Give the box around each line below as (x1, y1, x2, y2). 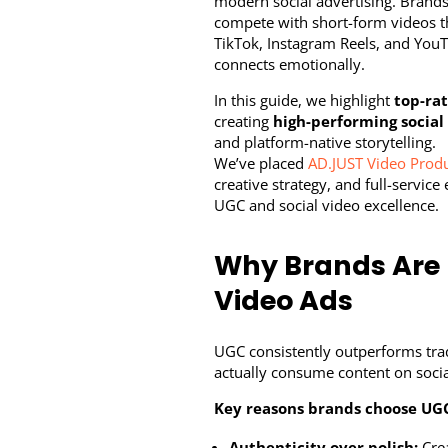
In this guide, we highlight (214, 90, 395, 111)
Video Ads (214, 282, 354, 320)
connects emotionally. (214, 54, 366, 75)
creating (214, 111, 274, 132)
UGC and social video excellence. (214, 195, 440, 216)
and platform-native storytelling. (214, 132, 437, 153)
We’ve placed (214, 153, 309, 174)
